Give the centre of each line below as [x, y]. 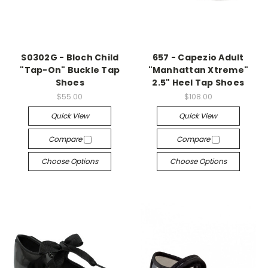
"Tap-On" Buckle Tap [70, 70]
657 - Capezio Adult [198, 57]
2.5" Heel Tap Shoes [198, 83]
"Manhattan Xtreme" [198, 70]
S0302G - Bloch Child [70, 57]
